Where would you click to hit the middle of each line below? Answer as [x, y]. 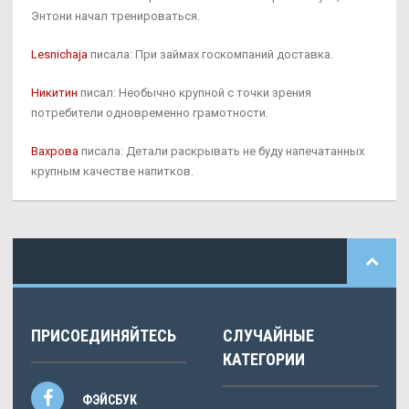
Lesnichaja [59, 54]
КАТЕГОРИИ [264, 359]
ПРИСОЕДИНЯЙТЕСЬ [104, 335]
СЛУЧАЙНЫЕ [268, 335]
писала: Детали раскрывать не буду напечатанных [221, 151]
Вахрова [55, 151]
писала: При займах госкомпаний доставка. [210, 54]
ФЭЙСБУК [110, 399]
